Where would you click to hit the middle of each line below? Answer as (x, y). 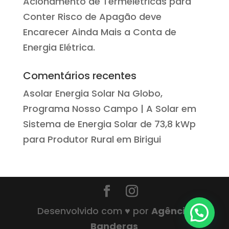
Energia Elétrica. (59, 47)
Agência (171, 211)
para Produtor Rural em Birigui (92, 139)
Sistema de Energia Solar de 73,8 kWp (109, 124)
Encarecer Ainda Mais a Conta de (99, 32)
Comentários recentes (79, 75)
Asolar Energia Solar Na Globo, (93, 93)
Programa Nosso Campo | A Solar (101, 108)
